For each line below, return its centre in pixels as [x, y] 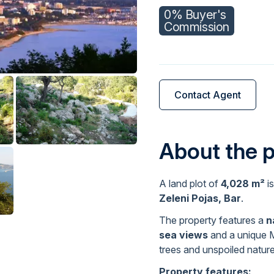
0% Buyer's [195, 14]
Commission [197, 27]
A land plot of [190, 184]
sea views [183, 235]
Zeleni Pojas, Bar [200, 198]
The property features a [213, 220]
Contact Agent [208, 94]
